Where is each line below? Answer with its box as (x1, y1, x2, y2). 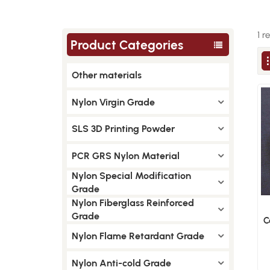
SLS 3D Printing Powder (71, 123, 175, 134)
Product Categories (71, 37, 184, 52)
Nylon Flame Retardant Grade (71, 230, 204, 242)
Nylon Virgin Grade (71, 96, 155, 108)
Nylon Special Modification (71, 170, 191, 181)
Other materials (71, 69, 142, 81)
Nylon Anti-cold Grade (71, 257, 171, 269)
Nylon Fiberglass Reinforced (71, 196, 194, 209)
